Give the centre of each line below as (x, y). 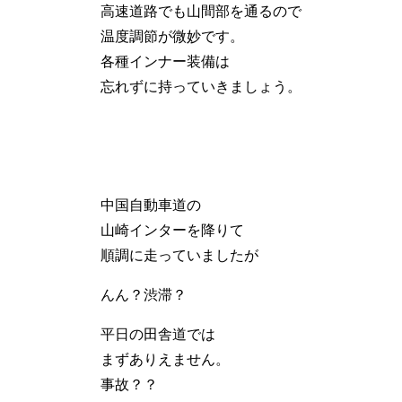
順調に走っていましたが (179, 255)
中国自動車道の (151, 205)
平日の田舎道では (158, 334)
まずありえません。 (165, 359)
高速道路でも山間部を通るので (201, 11)
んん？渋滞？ (144, 294)
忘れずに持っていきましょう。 (201, 86)
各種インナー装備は (165, 61)
